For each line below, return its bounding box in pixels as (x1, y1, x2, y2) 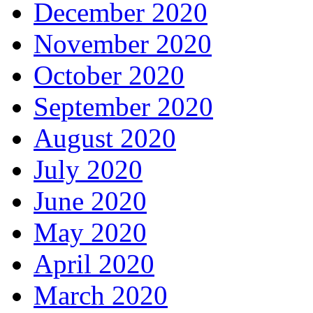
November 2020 (34, 29, 212, 59)
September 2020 (34, 92, 213, 122)
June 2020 (34, 186, 147, 216)
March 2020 (34, 280, 168, 310)
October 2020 (34, 60, 184, 90)
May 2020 (34, 217, 147, 247)
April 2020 (34, 249, 154, 279)
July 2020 (34, 154, 143, 184)
